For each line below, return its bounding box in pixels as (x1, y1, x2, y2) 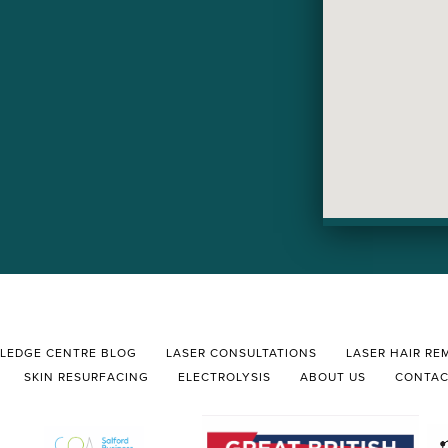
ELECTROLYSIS (178, 370, 272, 385)
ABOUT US (300, 370, 367, 385)
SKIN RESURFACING (24, 370, 150, 385)
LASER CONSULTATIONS (166, 346, 318, 361)
